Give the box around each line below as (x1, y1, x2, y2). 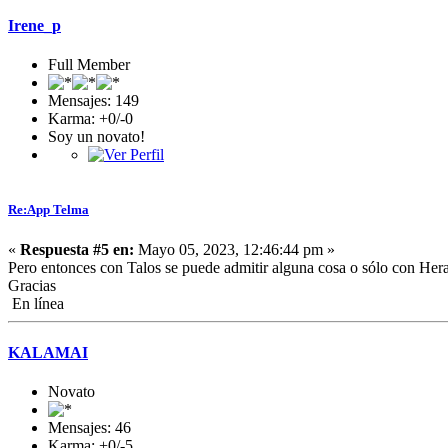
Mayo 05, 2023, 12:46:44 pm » (134, 240, 335, 258)
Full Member (48, 56, 130, 74)
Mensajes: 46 (48, 419, 131, 437)
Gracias (8, 276, 56, 294)
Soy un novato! (48, 128, 145, 146)
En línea (8, 294, 64, 312)
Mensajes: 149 (48, 92, 139, 110)
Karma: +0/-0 (48, 110, 133, 128)
